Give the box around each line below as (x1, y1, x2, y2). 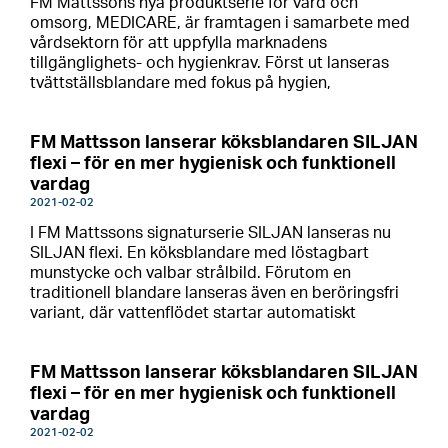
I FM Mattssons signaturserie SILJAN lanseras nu (30, 225, 391, 241)
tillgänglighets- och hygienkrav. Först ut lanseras (30, 55, 389, 71)
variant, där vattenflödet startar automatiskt (30, 305, 356, 321)
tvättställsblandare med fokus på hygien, (30, 75, 331, 91)
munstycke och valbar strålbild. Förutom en (30, 265, 351, 281)
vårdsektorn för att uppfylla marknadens (30, 35, 327, 51)
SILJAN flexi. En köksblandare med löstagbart (30, 245, 369, 261)
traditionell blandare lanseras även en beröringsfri (30, 285, 399, 301)
